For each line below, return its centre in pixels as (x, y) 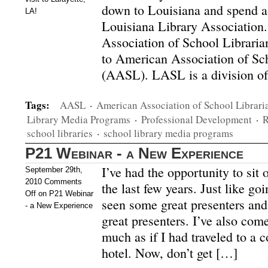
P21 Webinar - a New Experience (134, 153)
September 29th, (54, 170)
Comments (63, 182)
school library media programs (168, 133)
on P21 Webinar (65, 194)
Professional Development (197, 120)
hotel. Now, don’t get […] (170, 253)
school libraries (60, 133)
